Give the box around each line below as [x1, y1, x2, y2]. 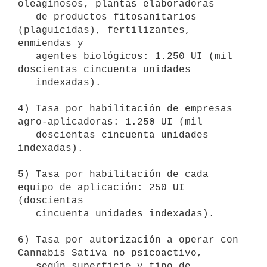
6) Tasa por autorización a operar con [18, 234, 238, 246]
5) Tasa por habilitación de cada [18, 169, 209, 180]
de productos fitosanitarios [18, 11, 36, 23]
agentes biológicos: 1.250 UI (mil [18, 51, 36, 62]
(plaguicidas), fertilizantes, [18, 24, 191, 36]
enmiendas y [18, 38, 83, 49]
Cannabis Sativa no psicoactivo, [18, 247, 203, 259]
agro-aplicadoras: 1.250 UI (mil [18, 116, 203, 128]
